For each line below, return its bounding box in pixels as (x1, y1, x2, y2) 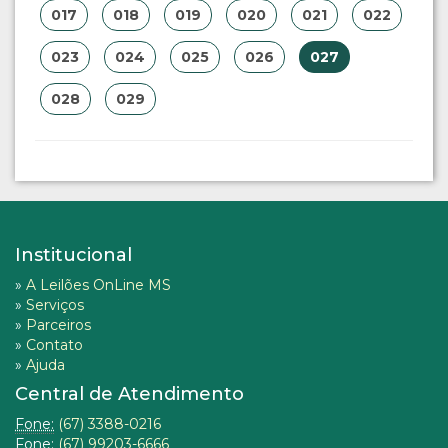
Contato (26, 336, 83, 355)
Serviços (26, 296, 84, 315)
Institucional (15, 244, 132, 267)
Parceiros (26, 316, 91, 335)
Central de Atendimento (15, 383, 244, 406)
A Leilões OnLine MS (26, 276, 171, 295)
